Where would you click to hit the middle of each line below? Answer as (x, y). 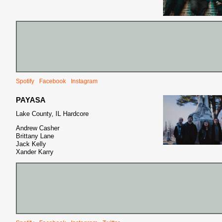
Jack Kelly (31, 144)
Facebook (53, 81)
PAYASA (31, 100)
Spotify (25, 81)
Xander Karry (35, 152)
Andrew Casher (38, 128)
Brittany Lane (35, 136)
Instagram (84, 81)
